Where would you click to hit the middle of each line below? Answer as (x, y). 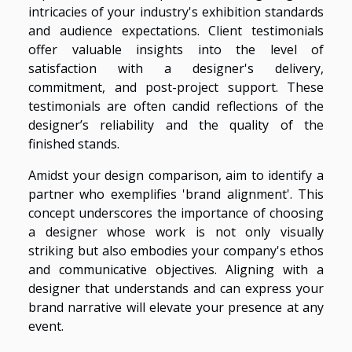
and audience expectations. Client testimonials (176, 31)
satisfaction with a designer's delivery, (176, 69)
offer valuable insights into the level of (176, 50)
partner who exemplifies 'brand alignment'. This (176, 194)
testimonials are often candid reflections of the (176, 106)
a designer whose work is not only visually (176, 232)
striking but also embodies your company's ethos (176, 251)
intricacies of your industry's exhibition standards (176, 12)
